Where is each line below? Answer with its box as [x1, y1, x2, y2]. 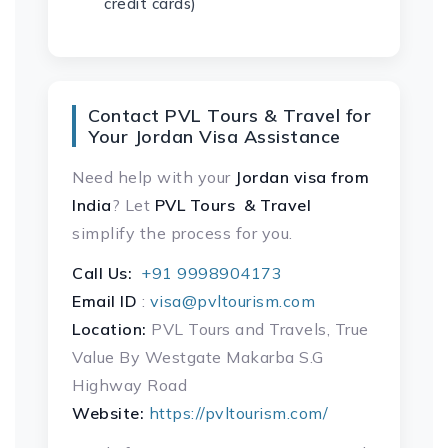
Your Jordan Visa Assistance [88, 125, 341, 148]
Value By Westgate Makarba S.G [72, 347, 324, 367]
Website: [72, 403, 144, 423]
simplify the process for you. [72, 223, 293, 243]
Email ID [72, 291, 137, 311]
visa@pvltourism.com [149, 291, 315, 311]
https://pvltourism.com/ [148, 403, 328, 423]
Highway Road [72, 375, 192, 395]
